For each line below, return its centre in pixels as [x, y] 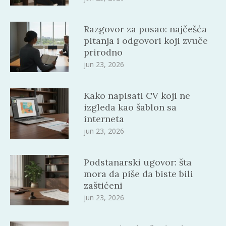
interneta [104, 119]
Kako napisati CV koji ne [137, 96]
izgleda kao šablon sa [130, 107]
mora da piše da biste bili [139, 174]
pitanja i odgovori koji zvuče [146, 41]
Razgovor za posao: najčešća [146, 29]
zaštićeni [103, 186]
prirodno [103, 52]
